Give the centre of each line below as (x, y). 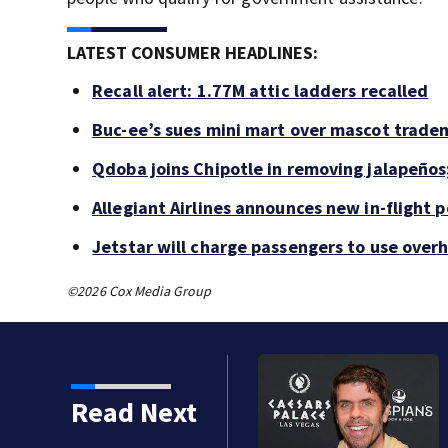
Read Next (133, 412)
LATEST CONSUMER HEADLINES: (193, 53)
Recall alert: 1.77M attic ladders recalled (260, 91)
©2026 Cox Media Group (139, 291)
